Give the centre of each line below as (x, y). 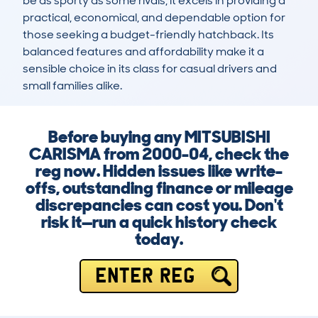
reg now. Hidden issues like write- (159, 171)
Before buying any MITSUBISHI (159, 137)
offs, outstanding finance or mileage (159, 188)
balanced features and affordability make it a (143, 52)
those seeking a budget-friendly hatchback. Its (148, 35)
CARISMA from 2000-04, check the (159, 154)
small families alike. (72, 86)
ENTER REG (145, 276)
